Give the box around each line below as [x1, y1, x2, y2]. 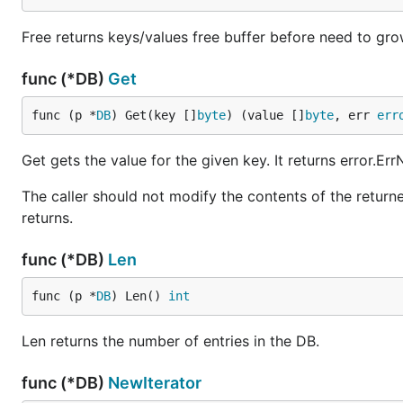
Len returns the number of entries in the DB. [22, 332, 319, 350]
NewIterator [108, 373, 201, 392]
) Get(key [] [111, 108, 197, 122]
